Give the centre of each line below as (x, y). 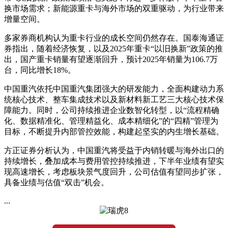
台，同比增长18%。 (40, 70)
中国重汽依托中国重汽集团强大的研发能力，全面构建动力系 (114, 89)
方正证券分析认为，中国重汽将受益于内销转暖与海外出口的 (114, 150)
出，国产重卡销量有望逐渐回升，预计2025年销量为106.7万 (111, 59)
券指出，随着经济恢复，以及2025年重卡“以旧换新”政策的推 (113, 48)
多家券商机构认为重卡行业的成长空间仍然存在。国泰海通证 (114, 38)
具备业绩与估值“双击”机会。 (56, 182)
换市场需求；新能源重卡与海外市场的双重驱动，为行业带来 (114, 8)
